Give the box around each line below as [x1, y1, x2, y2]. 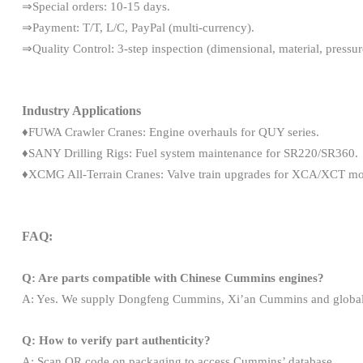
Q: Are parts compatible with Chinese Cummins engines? [21, 271, 324, 284]
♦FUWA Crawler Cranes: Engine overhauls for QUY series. [21, 125, 322, 139]
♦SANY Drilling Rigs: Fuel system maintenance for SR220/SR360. [21, 146, 358, 160]
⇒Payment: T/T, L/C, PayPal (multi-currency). [21, 20, 258, 34]
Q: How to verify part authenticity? [21, 333, 211, 347]
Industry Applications [21, 103, 141, 117]
